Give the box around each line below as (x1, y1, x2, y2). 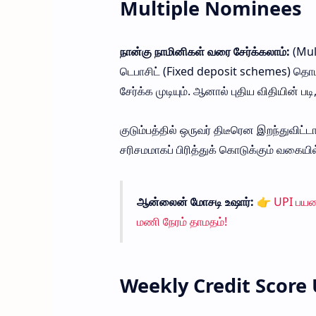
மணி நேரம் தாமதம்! (136, 214, 227, 230)
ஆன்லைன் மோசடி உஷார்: (136, 194, 257, 210)
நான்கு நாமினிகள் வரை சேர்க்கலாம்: (119, 43, 290, 59)
